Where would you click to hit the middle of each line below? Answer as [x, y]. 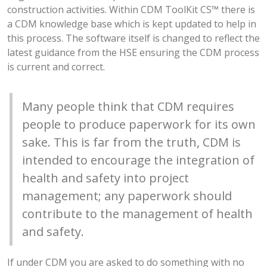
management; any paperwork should [127, 196]
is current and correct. [56, 67]
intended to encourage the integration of [138, 160]
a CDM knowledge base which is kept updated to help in [132, 24]
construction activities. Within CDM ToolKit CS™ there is [131, 10]
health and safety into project [105, 178]
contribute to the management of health [137, 214]
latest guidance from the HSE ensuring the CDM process [133, 52]
